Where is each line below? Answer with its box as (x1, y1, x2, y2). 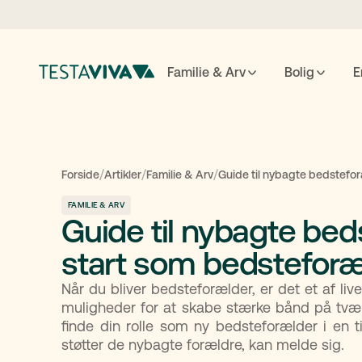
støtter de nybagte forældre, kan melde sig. (61, 336, 344, 353)
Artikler (104, 168, 141, 181)
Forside (61, 168, 99, 181)
